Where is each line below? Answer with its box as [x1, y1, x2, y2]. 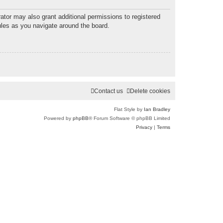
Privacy [136, 124, 152, 130]
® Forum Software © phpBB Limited [89, 115, 170, 121]
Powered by [44, 115, 73, 121]
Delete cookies [130, 88, 170, 95]
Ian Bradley [144, 107, 170, 112]
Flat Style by [114, 107, 144, 112]
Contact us [94, 88, 123, 95]
